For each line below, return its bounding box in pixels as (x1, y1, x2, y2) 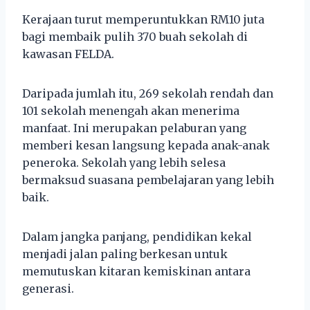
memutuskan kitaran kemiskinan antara (22, 264, 250, 278)
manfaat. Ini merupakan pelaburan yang (22, 120, 246, 135)
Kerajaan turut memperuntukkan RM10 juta (22, 12, 264, 26)
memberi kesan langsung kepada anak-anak (22, 138, 270, 152)
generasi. (22, 281, 74, 295)
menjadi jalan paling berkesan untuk (22, 246, 228, 261)
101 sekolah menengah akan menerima (22, 103, 239, 118)
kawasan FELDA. (22, 46, 114, 61)
